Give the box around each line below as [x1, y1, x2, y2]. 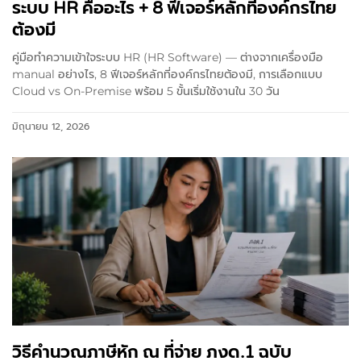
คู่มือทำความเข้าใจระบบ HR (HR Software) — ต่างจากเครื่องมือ [12, 50, 323, 65]
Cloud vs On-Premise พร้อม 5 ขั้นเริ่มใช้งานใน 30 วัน [12, 84, 280, 99]
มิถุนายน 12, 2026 [12, 119, 89, 135]
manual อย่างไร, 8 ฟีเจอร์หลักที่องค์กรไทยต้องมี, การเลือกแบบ [12, 67, 322, 82]
